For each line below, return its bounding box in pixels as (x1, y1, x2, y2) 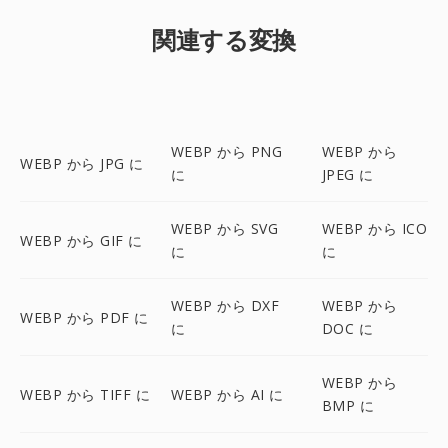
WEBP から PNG (170, 142, 283, 161)
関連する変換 (152, 23, 296, 56)
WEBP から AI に (170, 384, 284, 404)
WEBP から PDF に (20, 307, 149, 327)
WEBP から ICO (321, 219, 428, 238)
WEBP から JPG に (20, 153, 144, 173)
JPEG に (321, 165, 374, 184)
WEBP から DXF (170, 296, 280, 315)
